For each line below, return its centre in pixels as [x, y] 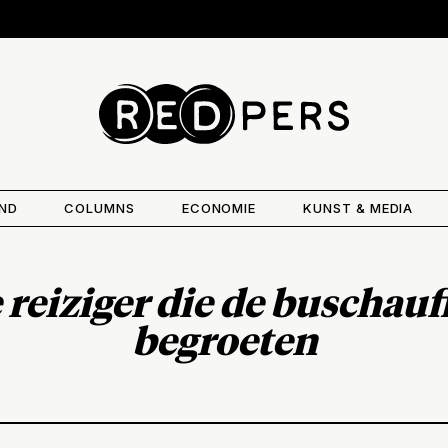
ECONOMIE [219, 207]
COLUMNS [100, 207]
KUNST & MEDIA [358, 207]
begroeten [224, 343]
